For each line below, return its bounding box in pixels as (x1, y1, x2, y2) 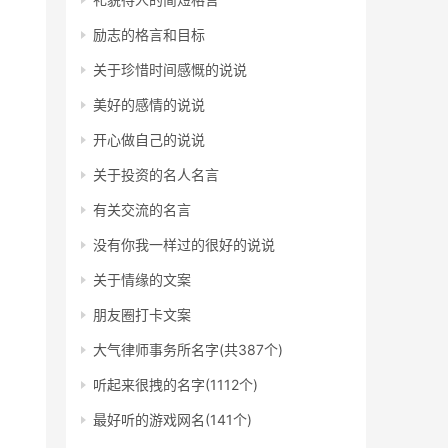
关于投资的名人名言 (93, 166, 219, 183)
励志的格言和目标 (93, 26, 205, 43)
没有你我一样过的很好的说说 (93, 236, 275, 253)
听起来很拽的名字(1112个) (93, 376, 258, 393)
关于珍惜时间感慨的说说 (93, 61, 247, 78)
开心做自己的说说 (93, 131, 205, 148)
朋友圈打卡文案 (93, 306, 191, 323)
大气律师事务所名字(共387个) (93, 341, 283, 358)
